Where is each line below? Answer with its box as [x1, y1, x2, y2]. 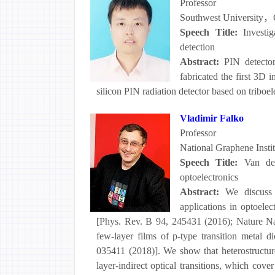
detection [180, 42, 215, 52]
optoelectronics [180, 172, 238, 182]
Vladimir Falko [180, 113, 244, 123]
